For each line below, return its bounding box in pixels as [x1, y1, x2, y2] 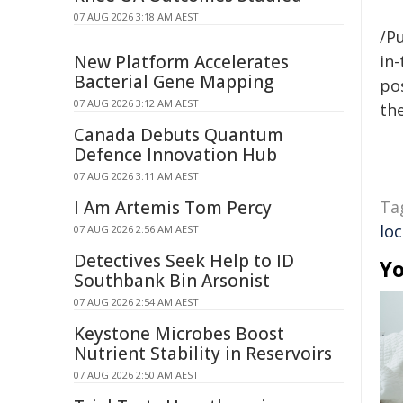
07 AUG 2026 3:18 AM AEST [74, 10, 199, 23]
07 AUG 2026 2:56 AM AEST [74, 222, 199, 236]
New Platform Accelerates [74, 50, 289, 74]
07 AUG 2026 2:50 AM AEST [74, 368, 199, 381]
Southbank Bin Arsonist [74, 269, 270, 292]
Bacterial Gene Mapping [74, 70, 273, 94]
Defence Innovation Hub [74, 143, 277, 166]
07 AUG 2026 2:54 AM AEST [74, 295, 199, 309]
